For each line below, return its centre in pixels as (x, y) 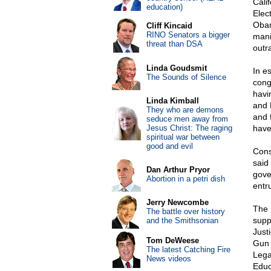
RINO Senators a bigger (188, 35)
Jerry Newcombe (177, 202)
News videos (168, 259)
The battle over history (185, 211)
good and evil (169, 146)
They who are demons (185, 110)
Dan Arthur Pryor (178, 170)
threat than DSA (174, 44)
